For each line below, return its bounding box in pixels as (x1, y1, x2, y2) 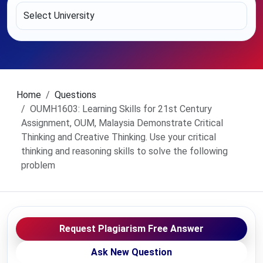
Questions (55, 89, 96, 100)
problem (21, 160, 55, 171)
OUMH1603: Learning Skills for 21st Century (30, 103, 212, 114)
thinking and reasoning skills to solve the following (21, 146, 228, 157)
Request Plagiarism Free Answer (59, 223, 204, 234)
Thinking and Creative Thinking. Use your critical (21, 131, 216, 143)
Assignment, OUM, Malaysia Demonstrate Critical (21, 117, 223, 129)
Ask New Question (91, 247, 172, 258)
